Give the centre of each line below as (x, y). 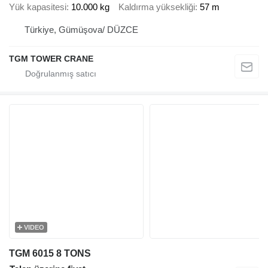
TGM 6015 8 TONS (50, 253)
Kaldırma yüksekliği (157, 7)
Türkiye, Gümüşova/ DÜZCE (81, 29)
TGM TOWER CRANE (51, 58)
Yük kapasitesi (38, 7)
